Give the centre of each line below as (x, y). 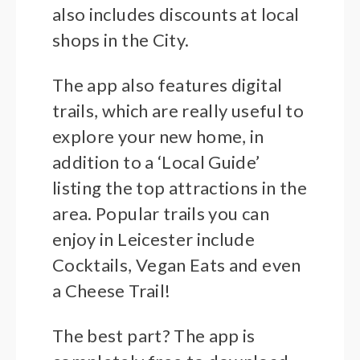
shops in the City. (121, 40)
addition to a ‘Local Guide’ (156, 162)
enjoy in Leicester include (154, 239)
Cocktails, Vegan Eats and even (177, 265)
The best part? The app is (154, 336)
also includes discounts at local (176, 14)
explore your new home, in (158, 137)
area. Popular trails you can (161, 214)
